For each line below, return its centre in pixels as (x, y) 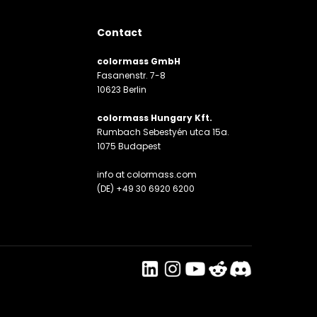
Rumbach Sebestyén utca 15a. (163, 132)
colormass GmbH (138, 61)
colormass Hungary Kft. (154, 118)
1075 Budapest (128, 146)
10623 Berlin (121, 90)
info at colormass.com (146, 174)
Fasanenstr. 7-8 (131, 75)
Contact (119, 33)
